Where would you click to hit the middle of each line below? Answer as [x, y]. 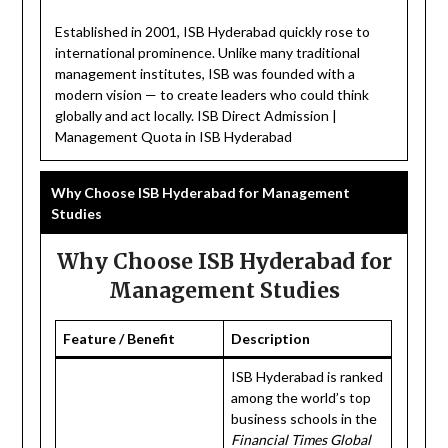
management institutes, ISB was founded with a [205, 73]
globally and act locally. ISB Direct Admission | [196, 115]
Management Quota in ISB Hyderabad [174, 136]
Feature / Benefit [119, 338]
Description [271, 338]
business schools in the [304, 418]
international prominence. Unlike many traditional [208, 52]
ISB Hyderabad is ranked [307, 376]
